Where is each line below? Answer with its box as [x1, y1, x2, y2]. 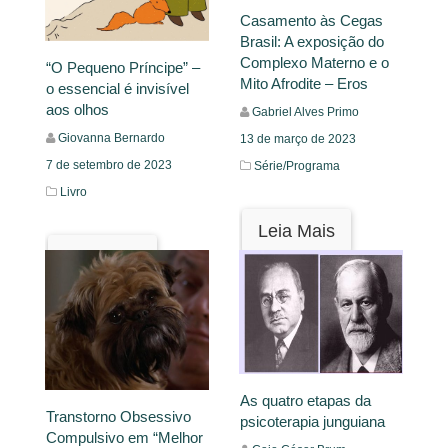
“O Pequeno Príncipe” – [46, 59, 200, 77]
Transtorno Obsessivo [46, 408, 191, 426]
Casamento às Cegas [240, 11, 383, 29]
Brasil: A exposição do [240, 32, 384, 50]
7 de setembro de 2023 [46, 158, 172, 173]
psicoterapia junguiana [240, 413, 385, 430]
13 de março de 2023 [240, 131, 356, 146]
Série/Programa [254, 158, 340, 173]
